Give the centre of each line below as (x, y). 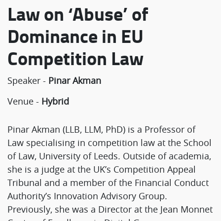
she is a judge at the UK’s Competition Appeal (102, 169)
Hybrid (55, 101)
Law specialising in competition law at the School (110, 142)
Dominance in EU (75, 36)
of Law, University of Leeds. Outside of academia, (109, 156)
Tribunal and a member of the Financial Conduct (108, 182)
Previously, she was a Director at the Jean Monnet (110, 209)
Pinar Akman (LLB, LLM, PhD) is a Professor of (101, 129)
